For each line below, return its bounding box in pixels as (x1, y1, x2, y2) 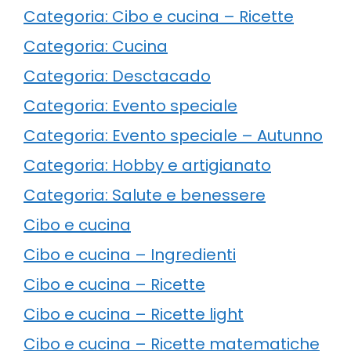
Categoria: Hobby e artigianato (24, 154, 271, 176)
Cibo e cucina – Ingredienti (24, 243, 236, 266)
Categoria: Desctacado (24, 64, 211, 87)
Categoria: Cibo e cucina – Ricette (24, 5, 294, 27)
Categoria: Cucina (24, 34, 168, 57)
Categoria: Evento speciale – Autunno (24, 124, 323, 147)
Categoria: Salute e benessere (24, 183, 266, 206)
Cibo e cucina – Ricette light (24, 302, 244, 325)
